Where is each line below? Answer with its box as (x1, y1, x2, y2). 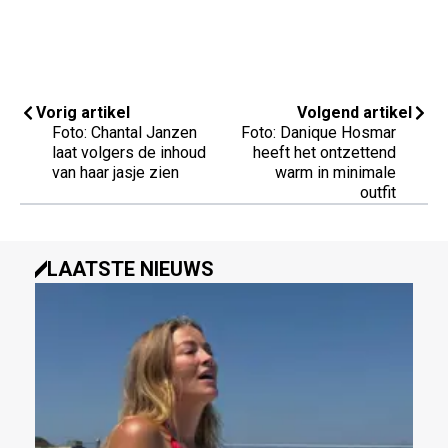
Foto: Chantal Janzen (52, 122, 197, 142)
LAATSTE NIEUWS (47, 256, 214, 281)
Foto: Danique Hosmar (241, 122, 396, 142)
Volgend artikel (297, 102, 412, 122)
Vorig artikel (36, 102, 130, 122)
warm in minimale (275, 162, 396, 182)
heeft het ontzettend (253, 142, 396, 162)
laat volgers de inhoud (52, 142, 206, 162)
